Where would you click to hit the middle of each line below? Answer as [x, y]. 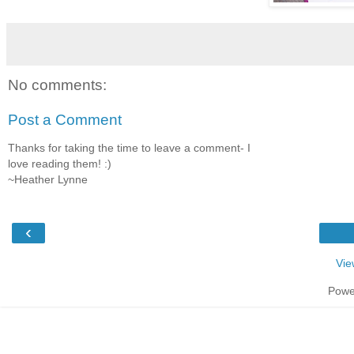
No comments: [57, 85]
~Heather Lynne [48, 180]
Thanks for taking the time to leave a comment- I [129, 148]
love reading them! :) [60, 164]
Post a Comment [65, 119]
